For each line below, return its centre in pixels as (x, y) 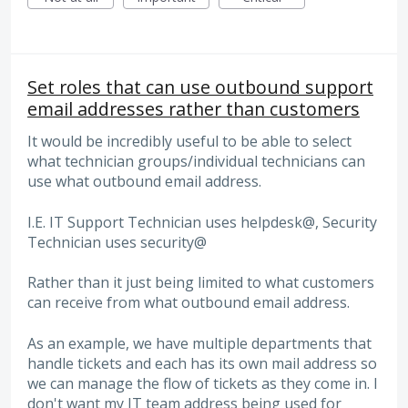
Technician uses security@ (117, 242)
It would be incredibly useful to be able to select (189, 142)
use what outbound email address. (144, 182)
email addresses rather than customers (194, 109)
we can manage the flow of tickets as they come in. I (203, 383)
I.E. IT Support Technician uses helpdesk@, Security (202, 222)
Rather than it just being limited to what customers (201, 283)
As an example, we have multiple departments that (199, 343)
